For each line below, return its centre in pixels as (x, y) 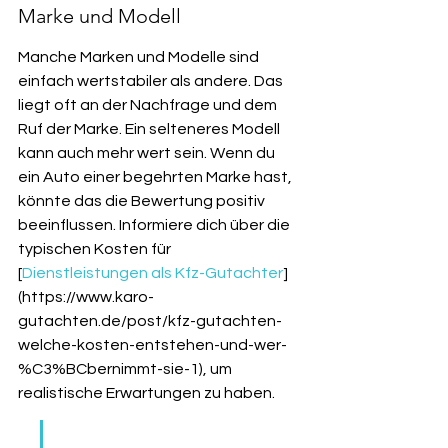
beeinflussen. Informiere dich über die (155, 225)
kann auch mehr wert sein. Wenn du (148, 153)
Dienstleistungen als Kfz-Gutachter (152, 273)
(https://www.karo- (86, 297)
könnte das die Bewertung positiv (143, 201)
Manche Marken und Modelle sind (140, 57)
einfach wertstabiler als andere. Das (152, 81)
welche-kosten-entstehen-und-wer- (152, 345)
